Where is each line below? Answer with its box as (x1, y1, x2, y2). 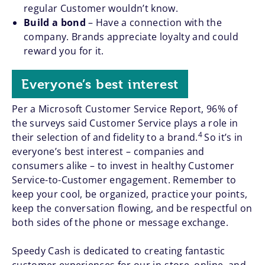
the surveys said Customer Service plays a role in (12, 117, 238, 130)
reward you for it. (24, 44, 104, 58)
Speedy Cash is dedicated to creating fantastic (12, 244, 225, 258)
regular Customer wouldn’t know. (24, 2, 178, 15)
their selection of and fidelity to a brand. (12, 131, 198, 144)
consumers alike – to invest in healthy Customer (12, 159, 235, 173)
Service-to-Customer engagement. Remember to (12, 173, 237, 187)
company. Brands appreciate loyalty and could (24, 30, 239, 44)
